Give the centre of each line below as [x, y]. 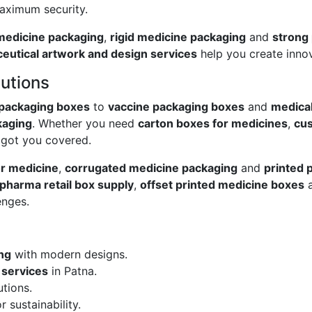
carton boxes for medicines [213, 124]
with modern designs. [69, 255]
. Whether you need [85, 124]
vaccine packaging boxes [176, 107]
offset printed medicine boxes [222, 185]
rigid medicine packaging [178, 37]
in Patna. [72, 271]
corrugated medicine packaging [151, 168]
